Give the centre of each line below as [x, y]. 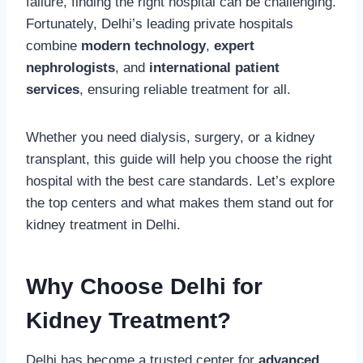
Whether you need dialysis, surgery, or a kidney [171, 137]
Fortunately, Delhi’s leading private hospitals [160, 23]
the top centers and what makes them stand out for [180, 203]
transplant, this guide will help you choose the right [179, 159]
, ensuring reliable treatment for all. [185, 89]
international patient [214, 67]
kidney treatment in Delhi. [103, 224]
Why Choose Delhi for [144, 286]
